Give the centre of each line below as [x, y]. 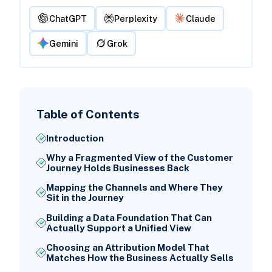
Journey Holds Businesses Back [117, 168]
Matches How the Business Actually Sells [140, 257]
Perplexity [136, 18]
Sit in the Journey [85, 198]
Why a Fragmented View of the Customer [139, 158]
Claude [201, 18]
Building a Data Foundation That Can [129, 217]
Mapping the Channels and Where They [134, 188]
